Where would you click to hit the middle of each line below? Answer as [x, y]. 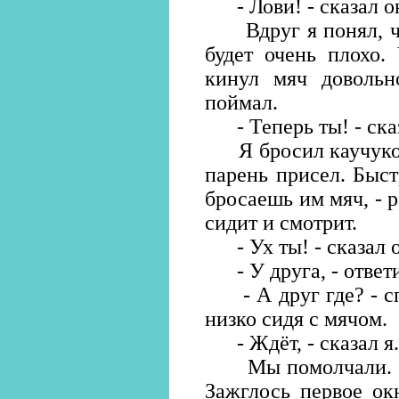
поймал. [241, 102]
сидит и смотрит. [281, 223]
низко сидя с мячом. [296, 319]
